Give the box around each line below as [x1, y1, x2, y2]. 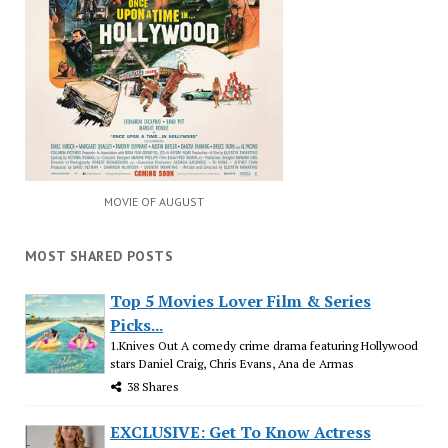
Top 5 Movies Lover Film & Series [109, 289, 371, 312]
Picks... [109, 313, 163, 336]
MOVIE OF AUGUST [103, 193, 204, 209]
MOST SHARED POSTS [24, 246, 174, 265]
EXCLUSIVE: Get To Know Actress [109, 420, 371, 443]
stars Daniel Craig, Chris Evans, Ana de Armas [109, 355, 354, 371]
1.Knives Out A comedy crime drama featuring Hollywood [109, 337, 418, 353]
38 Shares [126, 378, 179, 394]
